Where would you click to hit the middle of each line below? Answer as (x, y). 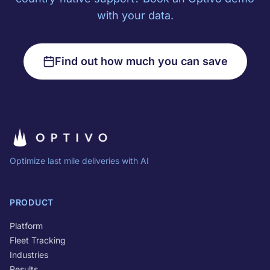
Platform (26, 226)
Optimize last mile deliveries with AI (79, 161)
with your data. (135, 15)
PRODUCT (32, 202)
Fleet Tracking (38, 240)
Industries (29, 255)
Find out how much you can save (141, 61)
